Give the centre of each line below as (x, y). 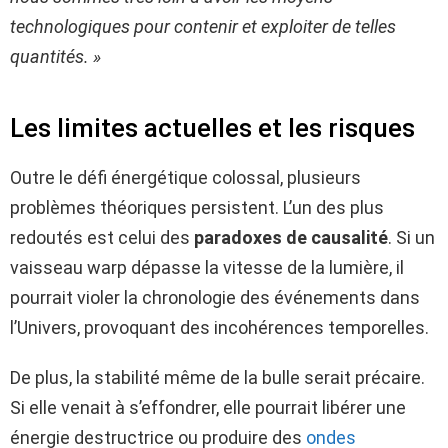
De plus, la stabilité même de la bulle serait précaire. (217, 377)
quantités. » (55, 56)
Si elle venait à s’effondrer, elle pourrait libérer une (208, 407)
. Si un (411, 237)
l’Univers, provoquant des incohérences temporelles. (219, 327)
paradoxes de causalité (291, 237)
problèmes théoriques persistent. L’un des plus (197, 207)
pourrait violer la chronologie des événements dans (215, 297)
